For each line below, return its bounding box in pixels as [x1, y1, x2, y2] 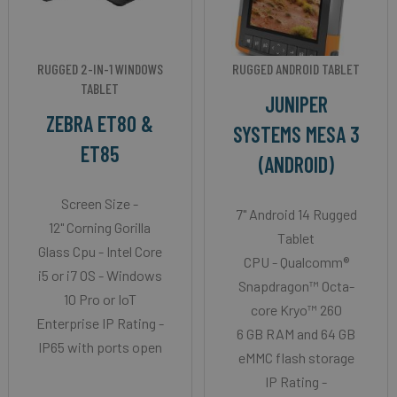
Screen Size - [61, 194, 139, 212]
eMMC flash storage [237, 348, 354, 366]
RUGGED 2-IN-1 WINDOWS [36, 59, 163, 77]
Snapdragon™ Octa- [237, 276, 354, 294]
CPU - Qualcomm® [243, 253, 349, 270]
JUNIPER [264, 90, 328, 117]
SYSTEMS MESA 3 [232, 121, 360, 147]
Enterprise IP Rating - [35, 314, 164, 331]
